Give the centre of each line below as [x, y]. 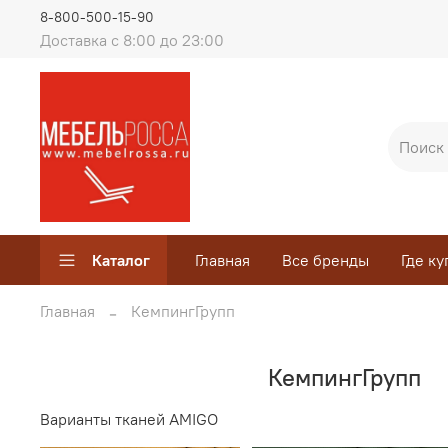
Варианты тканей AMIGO [129, 419]
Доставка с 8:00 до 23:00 [132, 39]
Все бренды [325, 260]
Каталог [121, 260]
